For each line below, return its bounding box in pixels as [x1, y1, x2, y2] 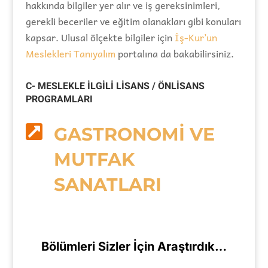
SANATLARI [53, 173, 162, 196]
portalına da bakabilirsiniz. [115, 45, 234, 62]
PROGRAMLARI [25, 92, 93, 107]
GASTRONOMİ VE [53, 123, 215, 146]
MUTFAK [53, 148, 135, 171]
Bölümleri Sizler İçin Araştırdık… [41, 239, 227, 254]
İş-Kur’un [174, 29, 217, 45]
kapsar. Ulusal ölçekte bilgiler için [25, 29, 175, 45]
